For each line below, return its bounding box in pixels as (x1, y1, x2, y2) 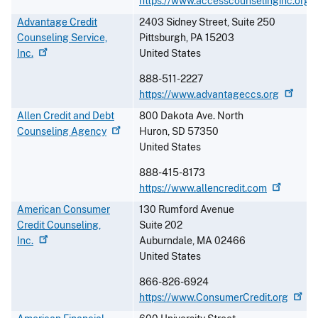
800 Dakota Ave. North (139, 110, 243, 122)
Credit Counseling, (17, 219, 101, 231)
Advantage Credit (17, 16, 97, 28)
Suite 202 (139, 219, 182, 231)
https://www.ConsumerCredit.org (139, 292, 288, 304)
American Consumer (17, 204, 110, 216)
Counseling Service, (17, 32, 107, 44)
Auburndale (139, 235, 192, 247)
